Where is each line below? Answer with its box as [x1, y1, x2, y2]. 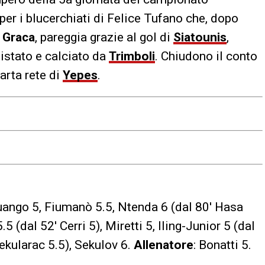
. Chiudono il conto [155, 49, 257, 63]
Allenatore [134, 237, 193, 252]
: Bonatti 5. [193, 237, 251, 252]
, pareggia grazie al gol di [35, 30, 173, 44]
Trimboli [109, 49, 155, 63]
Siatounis [173, 30, 227, 44]
